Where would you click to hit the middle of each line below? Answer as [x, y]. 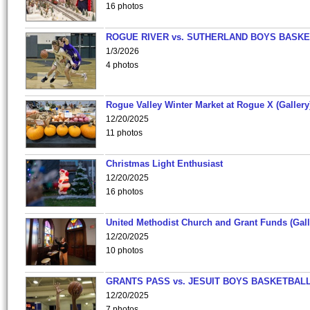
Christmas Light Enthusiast [164, 164]
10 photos [125, 250]
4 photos [122, 65]
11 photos [124, 133]
